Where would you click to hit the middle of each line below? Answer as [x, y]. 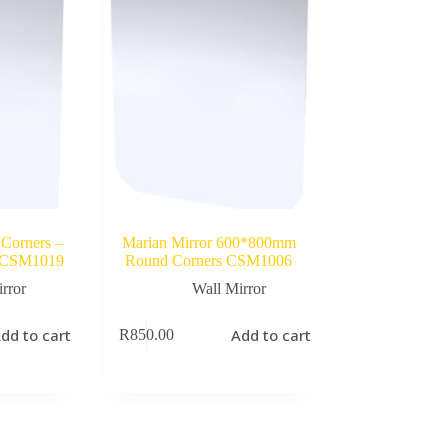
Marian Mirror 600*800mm [208, 242]
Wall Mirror [228, 288]
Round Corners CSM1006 [209, 260]
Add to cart [271, 335]
